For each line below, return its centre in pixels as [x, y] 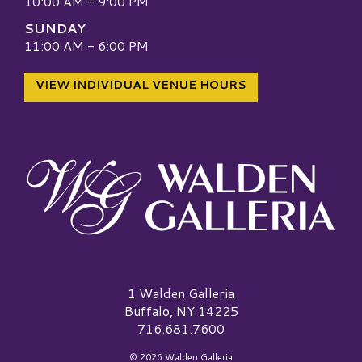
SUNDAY [55, 27]
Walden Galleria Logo [87, 292]
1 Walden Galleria [181, 293]
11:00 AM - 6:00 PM [86, 45]
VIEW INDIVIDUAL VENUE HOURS [141, 85]
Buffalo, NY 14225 [181, 310]
